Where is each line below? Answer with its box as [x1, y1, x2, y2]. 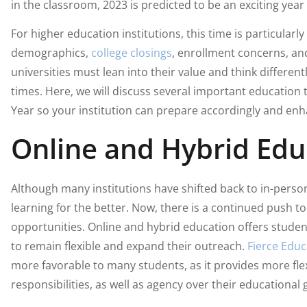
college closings [90, 45, 172, 60]
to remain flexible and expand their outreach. [10, 238, 247, 254]
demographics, [10, 45, 91, 60]
